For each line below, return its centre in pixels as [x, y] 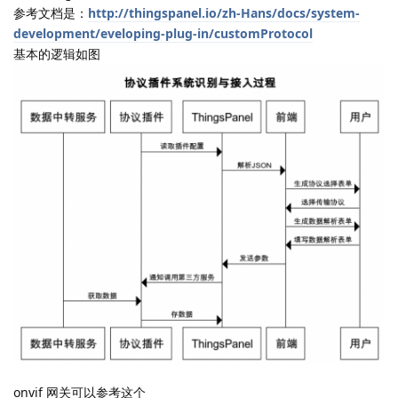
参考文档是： [51, 12]
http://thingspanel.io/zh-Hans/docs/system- [224, 12]
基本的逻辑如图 [57, 53]
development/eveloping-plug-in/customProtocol [163, 33]
